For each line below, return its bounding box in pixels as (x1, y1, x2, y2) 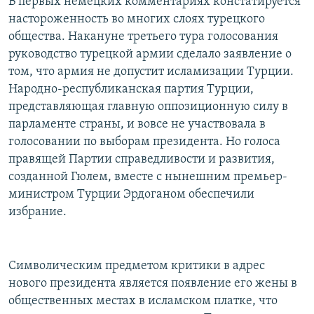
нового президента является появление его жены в (8, 277, 297, 291)
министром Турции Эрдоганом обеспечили (8, 188, 254, 202)
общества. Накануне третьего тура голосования (8, 30, 278, 44)
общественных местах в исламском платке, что (8, 294, 278, 308)
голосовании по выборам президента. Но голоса (8, 135, 280, 149)
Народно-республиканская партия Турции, (8, 83, 254, 97)
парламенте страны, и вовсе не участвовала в (8, 118, 266, 132)
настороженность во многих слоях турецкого (8, 13, 265, 27)
